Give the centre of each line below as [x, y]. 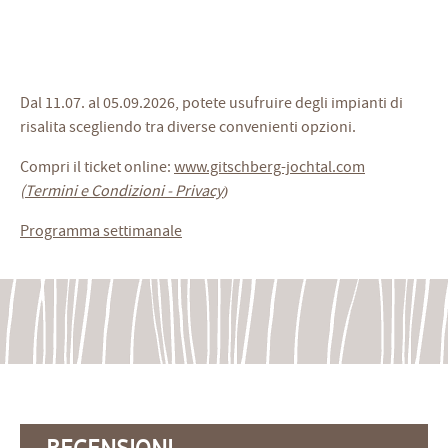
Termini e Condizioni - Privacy [124, 191]
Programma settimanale [101, 231]
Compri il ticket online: [97, 167]
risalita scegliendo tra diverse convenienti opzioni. [188, 127]
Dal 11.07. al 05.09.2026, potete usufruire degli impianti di [211, 103]
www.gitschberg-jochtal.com [269, 167]
